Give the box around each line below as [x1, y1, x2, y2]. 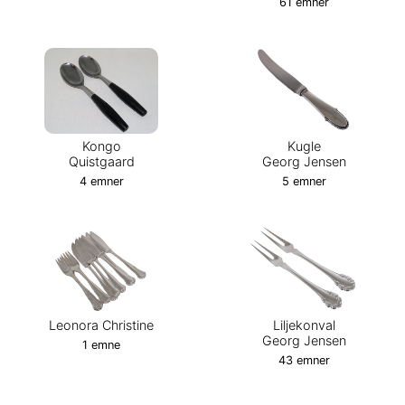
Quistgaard [68, 153, 135, 169]
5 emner [281, 174, 326, 188]
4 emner [79, 174, 124, 188]
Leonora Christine [49, 317, 154, 334]
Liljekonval [272, 317, 335, 334]
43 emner [278, 353, 330, 368]
